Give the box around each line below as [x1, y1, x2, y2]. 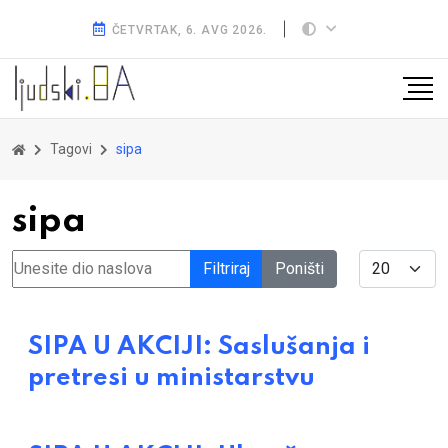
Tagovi [50, 141, 92, 158]
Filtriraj [203, 259, 250, 279]
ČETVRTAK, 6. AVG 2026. [111, 23, 268, 37]
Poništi [275, 259, 324, 279]
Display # [358, 251, 426, 271]
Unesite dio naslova [11, 251, 149, 271]
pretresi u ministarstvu [28, 365, 315, 392]
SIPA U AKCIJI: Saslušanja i [28, 334, 370, 361]
